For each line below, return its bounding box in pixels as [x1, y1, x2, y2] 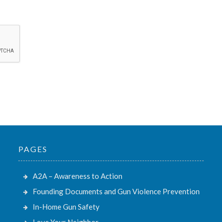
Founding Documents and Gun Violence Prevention [33, 186, 200, 196]
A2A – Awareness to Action [33, 171, 123, 180]
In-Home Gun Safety [33, 202, 100, 211]
